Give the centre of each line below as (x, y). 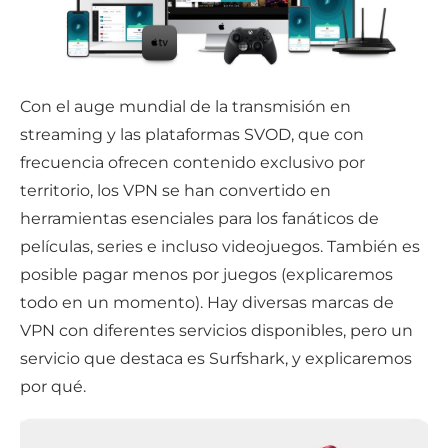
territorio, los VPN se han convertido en (175, 190)
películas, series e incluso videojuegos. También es (220, 246)
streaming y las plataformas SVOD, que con (192, 134)
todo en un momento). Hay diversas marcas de (207, 302)
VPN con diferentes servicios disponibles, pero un (216, 330)
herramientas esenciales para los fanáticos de (199, 218)
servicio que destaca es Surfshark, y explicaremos (216, 358)
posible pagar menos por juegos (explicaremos (206, 274)
